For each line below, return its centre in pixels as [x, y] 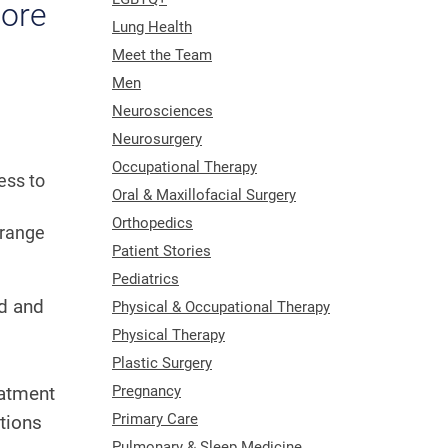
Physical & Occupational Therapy [221, 306]
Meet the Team [162, 54]
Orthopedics [152, 222]
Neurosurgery [157, 138]
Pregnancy [146, 390]
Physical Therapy [168, 334]
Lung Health [152, 26]
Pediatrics [145, 278]
